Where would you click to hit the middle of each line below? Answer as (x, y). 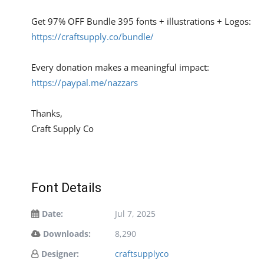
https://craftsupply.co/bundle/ (93, 36)
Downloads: (67, 233)
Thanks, (47, 113)
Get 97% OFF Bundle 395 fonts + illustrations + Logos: (141, 21)
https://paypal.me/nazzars (85, 82)
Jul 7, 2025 (135, 213)
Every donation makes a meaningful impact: (120, 67)
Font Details (66, 187)
